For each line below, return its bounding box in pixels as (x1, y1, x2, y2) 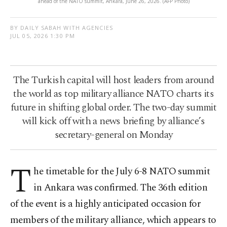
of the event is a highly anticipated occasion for (10, 197, 201, 212)
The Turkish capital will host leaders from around (13, 72, 214, 88)
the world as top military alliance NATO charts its (13, 86, 214, 102)
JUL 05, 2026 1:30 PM (10, 32, 75, 40)
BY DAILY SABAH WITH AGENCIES (10, 24, 113, 32)
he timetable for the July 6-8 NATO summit (33, 164, 210, 179)
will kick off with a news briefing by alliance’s (22, 113, 205, 129)
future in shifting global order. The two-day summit (10, 100, 217, 116)
